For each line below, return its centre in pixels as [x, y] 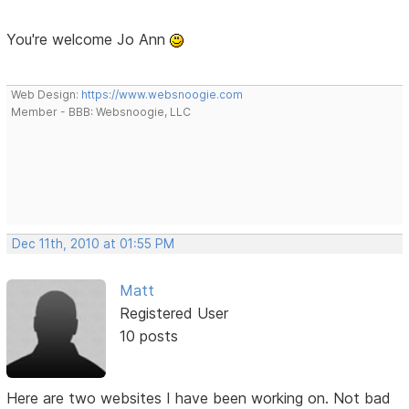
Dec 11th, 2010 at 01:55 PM [94, 243]
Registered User [173, 313]
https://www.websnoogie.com [163, 94]
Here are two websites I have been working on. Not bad [199, 398]
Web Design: [47, 94]
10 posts [148, 336]
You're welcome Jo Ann [89, 39]
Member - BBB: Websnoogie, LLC [101, 111]
